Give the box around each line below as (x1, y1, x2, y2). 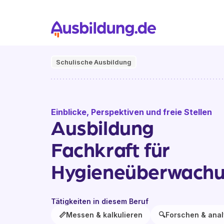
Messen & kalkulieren (66, 210, 142, 219)
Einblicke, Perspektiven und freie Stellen (51, 107, 212, 117)
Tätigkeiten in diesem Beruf (51, 197, 148, 205)
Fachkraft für (51, 136, 170, 162)
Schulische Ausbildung (56, 58, 131, 66)
